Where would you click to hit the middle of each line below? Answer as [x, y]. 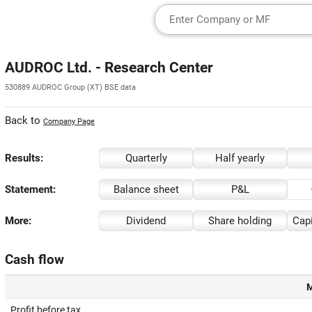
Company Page [69, 122]
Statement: [30, 189]
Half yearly [240, 158]
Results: [24, 158]
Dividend [146, 221]
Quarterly [146, 158]
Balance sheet [146, 189]
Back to [24, 120]
